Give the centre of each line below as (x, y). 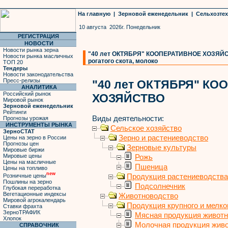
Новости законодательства (38, 74)
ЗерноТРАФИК (22, 212)
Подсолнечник (160, 186)
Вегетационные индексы (35, 194)
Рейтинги (15, 112)
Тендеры (15, 68)
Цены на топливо (25, 168)
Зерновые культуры (162, 147)
